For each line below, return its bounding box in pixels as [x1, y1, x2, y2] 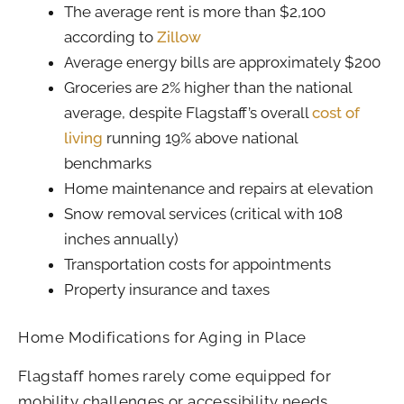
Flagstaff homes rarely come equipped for [18, 367, 331, 386]
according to [64, 27, 157, 46]
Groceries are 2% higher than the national [64, 78, 352, 96]
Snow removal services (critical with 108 [64, 204, 343, 223]
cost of [312, 103, 360, 122]
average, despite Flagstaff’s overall [64, 103, 312, 122]
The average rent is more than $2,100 [64, 2, 326, 21]
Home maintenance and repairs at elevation [64, 179, 373, 197]
